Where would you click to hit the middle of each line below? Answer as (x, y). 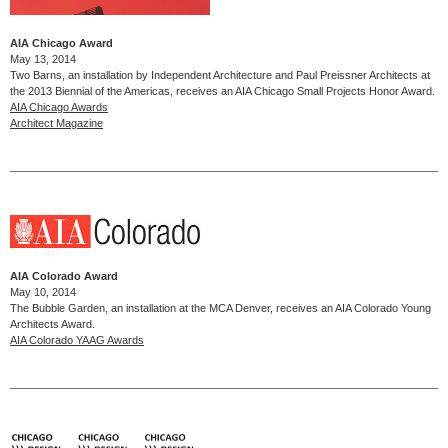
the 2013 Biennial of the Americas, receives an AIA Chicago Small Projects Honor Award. (222, 91)
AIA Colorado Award (64, 275)
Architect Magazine (56, 123)
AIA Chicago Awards (59, 107)
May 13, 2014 (43, 59)
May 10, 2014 (43, 291)
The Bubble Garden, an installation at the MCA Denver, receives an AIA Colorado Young (220, 307)
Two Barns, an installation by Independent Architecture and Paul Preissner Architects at (220, 75)
